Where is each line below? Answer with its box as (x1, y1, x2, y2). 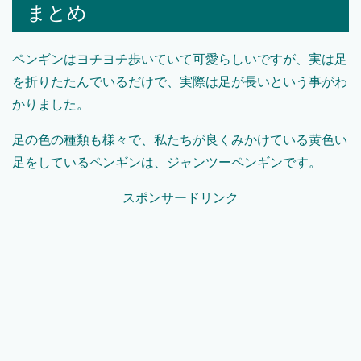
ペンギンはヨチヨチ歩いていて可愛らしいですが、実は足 (12, 52, 347, 66)
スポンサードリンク (122, 190, 239, 205)
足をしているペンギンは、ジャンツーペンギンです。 (12, 155, 322, 169)
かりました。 (12, 97, 89, 111)
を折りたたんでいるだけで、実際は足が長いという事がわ (12, 74, 347, 89)
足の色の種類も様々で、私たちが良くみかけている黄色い (12, 132, 347, 147)
